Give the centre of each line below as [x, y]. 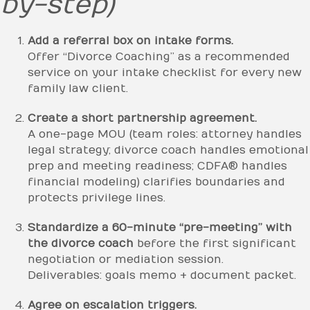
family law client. [78, 88]
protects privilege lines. [97, 198]
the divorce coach [81, 243]
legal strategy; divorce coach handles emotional [168, 150]
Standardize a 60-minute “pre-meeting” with [160, 227]
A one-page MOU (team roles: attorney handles [165, 134]
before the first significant [215, 243]
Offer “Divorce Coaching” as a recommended [159, 56]
